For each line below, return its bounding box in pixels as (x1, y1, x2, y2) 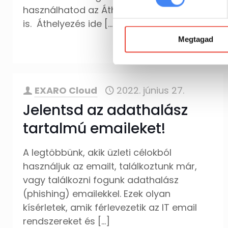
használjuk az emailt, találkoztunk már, (23, 160, 197, 173)
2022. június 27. (117, 84, 185, 97)
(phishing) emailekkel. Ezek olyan (23, 187, 171, 200)
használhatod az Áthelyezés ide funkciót (23, 4, 206, 16)
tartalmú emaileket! (23, 119, 166, 138)
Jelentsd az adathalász (23, 100, 188, 120)
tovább (180, 45, 216, 58)
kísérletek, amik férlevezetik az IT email (23, 201, 197, 214)
